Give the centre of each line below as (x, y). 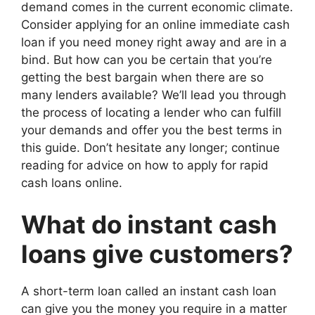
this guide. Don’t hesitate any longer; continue (150, 147)
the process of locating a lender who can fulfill (151, 112)
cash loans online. (72, 182)
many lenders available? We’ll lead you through (154, 95)
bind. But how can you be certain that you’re (147, 59)
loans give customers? (157, 254)
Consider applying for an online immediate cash (155, 24)
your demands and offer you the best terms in (152, 130)
